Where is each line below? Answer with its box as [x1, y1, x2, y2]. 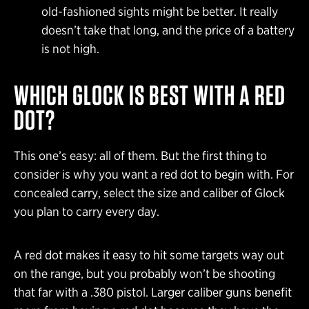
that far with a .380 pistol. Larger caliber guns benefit [14, 284, 292, 299]
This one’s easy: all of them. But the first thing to [14, 148, 267, 163]
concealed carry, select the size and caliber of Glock [14, 185, 285, 200]
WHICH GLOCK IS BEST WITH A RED [14, 78, 286, 112]
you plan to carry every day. [14, 203, 159, 219]
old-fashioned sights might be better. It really [41, 3, 278, 19]
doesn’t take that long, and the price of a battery [41, 22, 295, 37]
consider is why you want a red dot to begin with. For [14, 166, 294, 181]
